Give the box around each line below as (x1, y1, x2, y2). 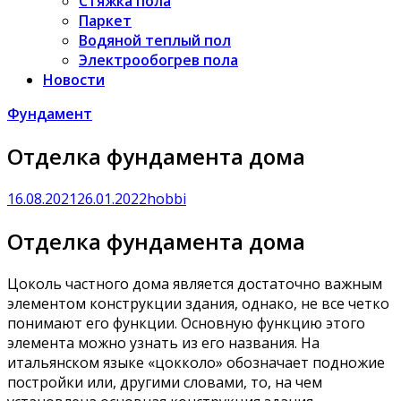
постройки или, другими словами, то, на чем (7, 371, 322, 392)
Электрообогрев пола (79, 50, 238, 70)
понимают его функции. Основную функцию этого (7, 312, 365, 333)
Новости (43, 70, 105, 90)
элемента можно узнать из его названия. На (7, 332, 320, 353)
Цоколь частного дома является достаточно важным (7, 273, 382, 294)
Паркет (79, 11, 132, 30)
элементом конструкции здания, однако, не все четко (7, 293, 389, 313)
